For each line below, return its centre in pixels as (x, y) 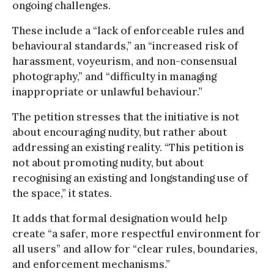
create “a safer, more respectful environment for (136, 233)
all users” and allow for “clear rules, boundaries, (135, 249)
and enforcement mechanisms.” (91, 264)
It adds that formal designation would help (120, 218)
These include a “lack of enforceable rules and (128, 30)
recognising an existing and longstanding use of (130, 178)
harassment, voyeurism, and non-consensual (125, 61)
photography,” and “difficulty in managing (114, 76)
